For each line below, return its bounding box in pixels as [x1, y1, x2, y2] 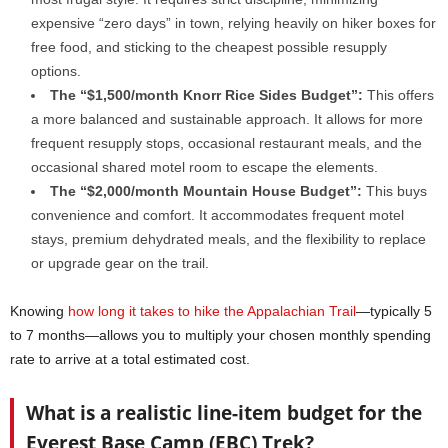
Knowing [10, 302, 68, 319]
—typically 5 [356, 302, 432, 319]
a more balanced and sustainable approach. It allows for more [31, 110, 423, 127]
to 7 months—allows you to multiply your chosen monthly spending [10, 326, 431, 343]
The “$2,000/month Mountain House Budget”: [50, 182, 362, 199]
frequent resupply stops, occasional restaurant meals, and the [31, 134, 422, 151]
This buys [362, 182, 427, 199]
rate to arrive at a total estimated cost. [10, 350, 250, 367]
